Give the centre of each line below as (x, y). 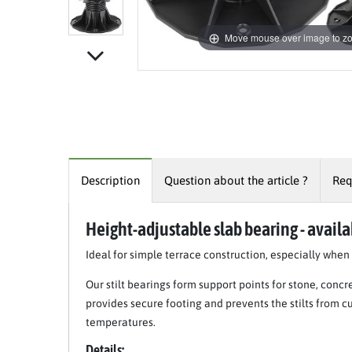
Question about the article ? (236, 180)
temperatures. (121, 322)
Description (110, 180)
